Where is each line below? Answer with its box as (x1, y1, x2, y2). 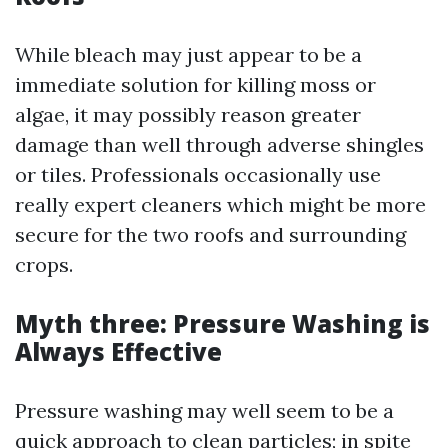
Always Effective (15, 335, 222, 368)
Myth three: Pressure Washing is (15, 307, 430, 340)
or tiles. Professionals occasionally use (15, 162, 381, 187)
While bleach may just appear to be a (15, 42, 362, 67)
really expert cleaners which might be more (15, 192, 426, 217)
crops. (15, 252, 73, 277)
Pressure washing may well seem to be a (15, 398, 394, 423)
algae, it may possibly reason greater (15, 102, 361, 127)
